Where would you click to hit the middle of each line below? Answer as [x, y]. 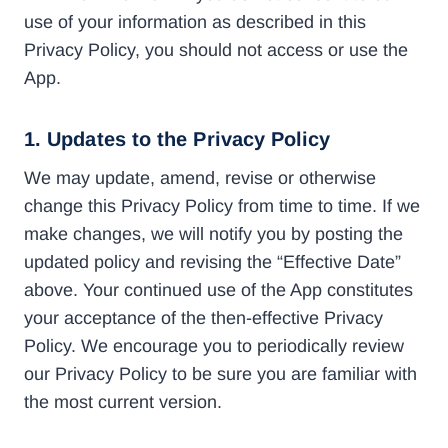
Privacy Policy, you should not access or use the [216, 50]
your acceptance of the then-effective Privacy [203, 318]
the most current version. [123, 402]
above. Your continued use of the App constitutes [218, 290]
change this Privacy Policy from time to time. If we [222, 206]
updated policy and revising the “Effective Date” [212, 262]
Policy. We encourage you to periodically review [214, 346]
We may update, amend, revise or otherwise [200, 178]
